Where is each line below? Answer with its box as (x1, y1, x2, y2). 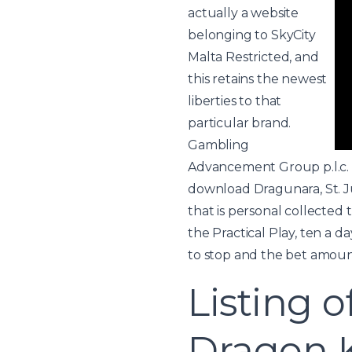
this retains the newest (188, 71, 328, 86)
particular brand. (188, 115, 291, 130)
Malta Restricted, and (188, 49, 319, 64)
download (188, 181, 251, 196)
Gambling (188, 137, 249, 152)
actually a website (188, 5, 299, 20)
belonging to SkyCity (188, 27, 316, 42)
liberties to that (188, 93, 282, 108)
